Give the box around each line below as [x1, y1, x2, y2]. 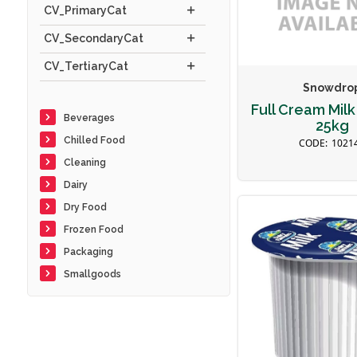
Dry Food [63, 202, 107, 213]
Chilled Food [63, 135, 125, 146]
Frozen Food [63, 224, 124, 235]
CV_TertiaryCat [43, 60, 128, 73]
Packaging [63, 246, 113, 257]
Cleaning [63, 157, 106, 168]
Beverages [63, 112, 115, 124]
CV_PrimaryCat [43, 4, 127, 17]
